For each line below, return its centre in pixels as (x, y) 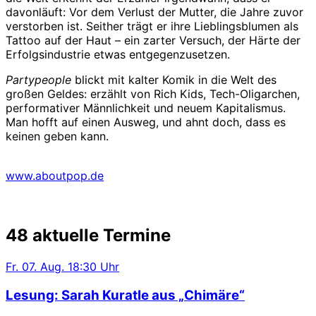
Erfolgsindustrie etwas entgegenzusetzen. (118, 55)
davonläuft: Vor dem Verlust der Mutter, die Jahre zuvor (154, 12)
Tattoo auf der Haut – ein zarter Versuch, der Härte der (153, 41)
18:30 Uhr (93, 267)
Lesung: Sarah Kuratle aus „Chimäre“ (125, 295)
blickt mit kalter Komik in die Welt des (176, 80)
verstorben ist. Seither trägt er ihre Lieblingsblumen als (152, 26)
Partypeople (40, 80)
